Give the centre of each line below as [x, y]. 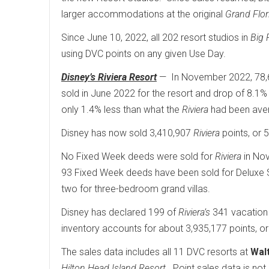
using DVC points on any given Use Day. [144, 54]
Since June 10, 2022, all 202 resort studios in [156, 38]
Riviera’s [194, 213]
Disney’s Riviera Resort [109, 77]
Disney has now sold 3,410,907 [127, 133]
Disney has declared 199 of [120, 213]
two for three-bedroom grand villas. [136, 189]
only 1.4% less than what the [122, 110]
